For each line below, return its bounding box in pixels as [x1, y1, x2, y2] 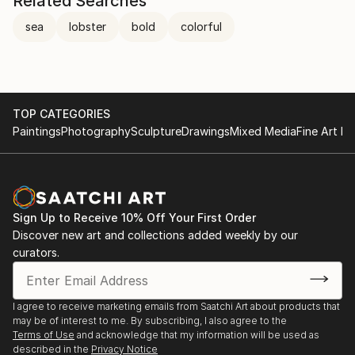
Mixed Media [230, 124, 296, 138]
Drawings [181, 124, 230, 138]
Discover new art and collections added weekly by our [13, 228, 298, 242]
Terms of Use [13, 329, 74, 341]
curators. [13, 246, 59, 259]
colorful [181, 20, 222, 33]
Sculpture [131, 124, 181, 138]
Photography [61, 124, 131, 138]
